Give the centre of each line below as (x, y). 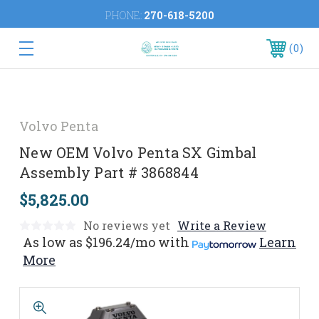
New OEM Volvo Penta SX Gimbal (138, 152)
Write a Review (222, 225)
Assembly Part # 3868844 (109, 172)
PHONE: (124, 15)
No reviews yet (127, 225)
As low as (53, 242)
